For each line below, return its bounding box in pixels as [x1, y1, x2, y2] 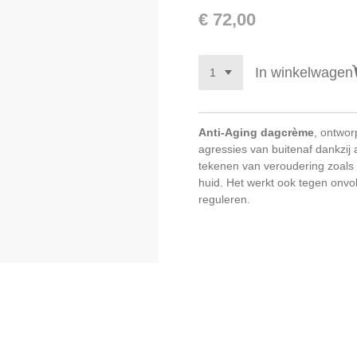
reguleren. [198, 192, 250, 206]
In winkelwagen [254, 64, 353, 80]
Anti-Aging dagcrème [198, 125, 314, 139]
